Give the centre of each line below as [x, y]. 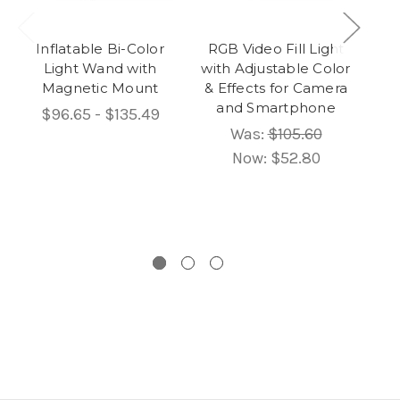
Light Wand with [100, 68]
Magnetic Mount [100, 87]
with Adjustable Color [276, 68]
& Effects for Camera [276, 87]
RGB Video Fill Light [276, 48]
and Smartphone [276, 107]
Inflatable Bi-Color [100, 48]
